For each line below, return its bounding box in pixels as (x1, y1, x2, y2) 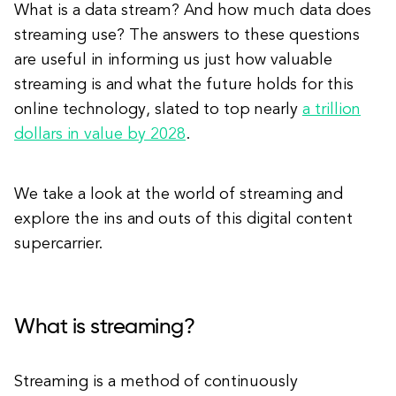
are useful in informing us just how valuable (14, 52, 332, 68)
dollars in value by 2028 (14, 126, 186, 142)
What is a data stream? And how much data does (14, 3, 371, 19)
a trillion (302, 102, 361, 118)
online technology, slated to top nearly (14, 102, 302, 118)
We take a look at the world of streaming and (14, 187, 343, 202)
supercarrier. (14, 236, 103, 252)
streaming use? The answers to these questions (14, 27, 360, 43)
